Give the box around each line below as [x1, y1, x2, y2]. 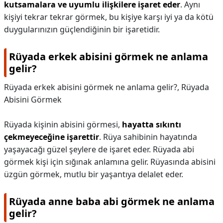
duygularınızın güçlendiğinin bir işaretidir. [4, 24, 160, 35]
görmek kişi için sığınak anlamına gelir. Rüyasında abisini [4, 156, 216, 167]
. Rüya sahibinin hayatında [99, 131, 197, 142]
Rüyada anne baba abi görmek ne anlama [9, 195, 215, 208]
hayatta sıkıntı [122, 119, 181, 130]
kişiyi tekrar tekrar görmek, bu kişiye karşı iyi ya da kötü [4, 11, 214, 22]
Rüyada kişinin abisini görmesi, [4, 119, 122, 130]
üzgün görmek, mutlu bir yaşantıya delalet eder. [4, 169, 183, 180]
